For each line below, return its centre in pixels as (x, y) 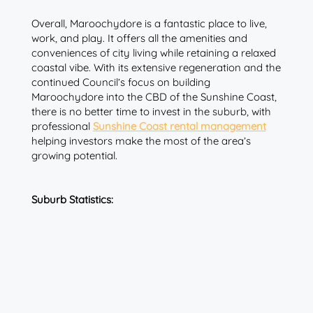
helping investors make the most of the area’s (141, 140)
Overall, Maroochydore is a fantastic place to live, (149, 23)
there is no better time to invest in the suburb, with (151, 111)
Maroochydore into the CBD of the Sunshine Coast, (154, 96)
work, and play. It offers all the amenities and (139, 38)
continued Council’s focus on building (121, 82)
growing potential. (74, 155)
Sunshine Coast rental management (179, 126)
